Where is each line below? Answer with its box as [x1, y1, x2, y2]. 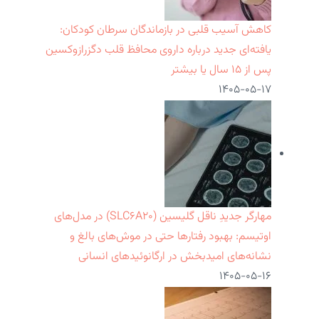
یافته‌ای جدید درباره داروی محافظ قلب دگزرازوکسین [46, 41, 271, 60]
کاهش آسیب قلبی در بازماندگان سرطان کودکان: [60, 21, 271, 40]
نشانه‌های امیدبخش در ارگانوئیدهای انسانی [78, 248, 271, 266]
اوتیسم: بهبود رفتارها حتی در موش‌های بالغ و [70, 228, 271, 246]
